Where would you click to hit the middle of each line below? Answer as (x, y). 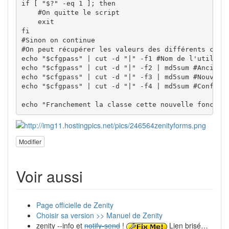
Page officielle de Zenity (75, 205)
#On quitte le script (70, 13)
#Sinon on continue (58, 40)
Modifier (30, 142)
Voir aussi (49, 176)
